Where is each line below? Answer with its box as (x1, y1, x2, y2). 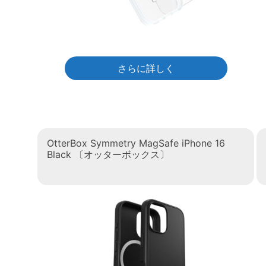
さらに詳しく (117, 62, 175, 75)
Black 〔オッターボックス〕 (47, 148, 169, 161)
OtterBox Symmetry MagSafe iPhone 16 (47, 137, 225, 150)
